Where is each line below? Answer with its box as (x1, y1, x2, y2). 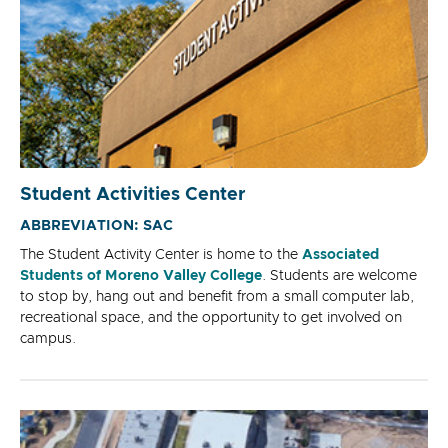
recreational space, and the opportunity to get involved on (20, 310, 402, 325)
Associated (302, 247, 379, 262)
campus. (20, 331, 76, 346)
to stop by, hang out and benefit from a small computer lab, (20, 289, 414, 304)
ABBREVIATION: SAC (20, 218, 173, 233)
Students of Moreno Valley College (20, 268, 262, 283)
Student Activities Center (20, 185, 246, 204)
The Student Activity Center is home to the (20, 247, 302, 262)
